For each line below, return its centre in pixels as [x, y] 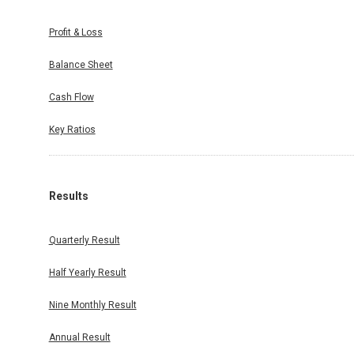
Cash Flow [71, 98]
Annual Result [79, 338]
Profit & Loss [75, 33]
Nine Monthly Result [92, 305]
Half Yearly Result [87, 273]
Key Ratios [72, 130]
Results [68, 196]
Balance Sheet [81, 65]
